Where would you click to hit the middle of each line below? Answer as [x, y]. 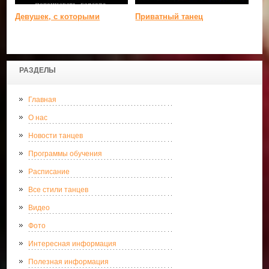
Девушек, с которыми [58, 16]
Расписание [49, 171]
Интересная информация [73, 243]
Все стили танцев [59, 189]
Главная [43, 99]
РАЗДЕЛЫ [38, 70]
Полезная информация [69, 261]
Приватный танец [169, 16]
